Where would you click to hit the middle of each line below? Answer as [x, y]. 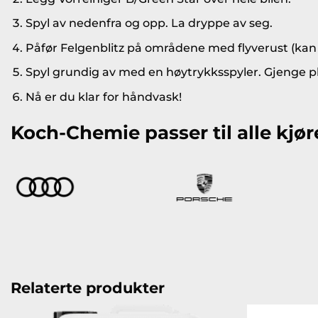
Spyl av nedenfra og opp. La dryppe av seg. [149, 23]
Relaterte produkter [88, 288]
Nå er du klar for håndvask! [103, 97]
